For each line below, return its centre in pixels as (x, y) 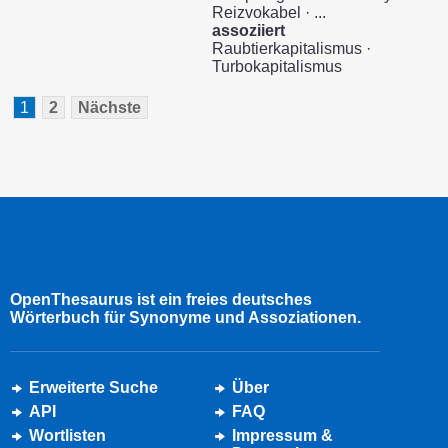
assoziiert (248, 30)
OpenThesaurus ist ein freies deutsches (161, 299)
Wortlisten (67, 435)
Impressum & (282, 435)
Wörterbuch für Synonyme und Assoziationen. (185, 317)
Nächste (109, 107)
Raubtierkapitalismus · (291, 48)
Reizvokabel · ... (269, 12)
